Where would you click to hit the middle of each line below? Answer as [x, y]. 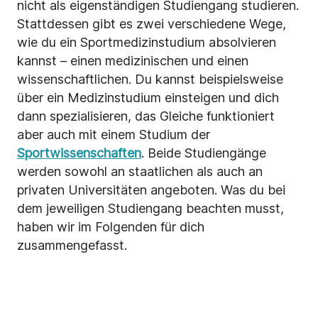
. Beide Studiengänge [204, 153]
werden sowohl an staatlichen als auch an [140, 172]
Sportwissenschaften [79, 153]
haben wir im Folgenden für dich [111, 227]
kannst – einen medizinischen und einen [133, 61]
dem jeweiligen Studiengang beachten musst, [150, 209]
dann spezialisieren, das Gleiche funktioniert [146, 116]
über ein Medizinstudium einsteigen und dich [148, 98]
